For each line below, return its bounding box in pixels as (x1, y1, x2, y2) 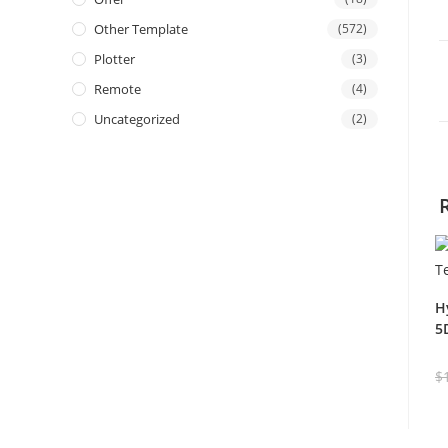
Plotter (94, 50, 135, 69)
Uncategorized (94, 110, 180, 129)
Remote (94, 80, 141, 99)
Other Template (94, 20, 188, 39)
